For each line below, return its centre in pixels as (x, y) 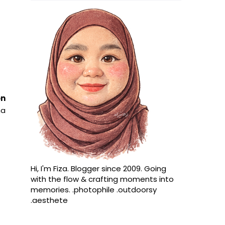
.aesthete (49, 200)
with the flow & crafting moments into (102, 179)
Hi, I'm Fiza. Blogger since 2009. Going (98, 168)
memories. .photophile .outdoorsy (94, 190)
